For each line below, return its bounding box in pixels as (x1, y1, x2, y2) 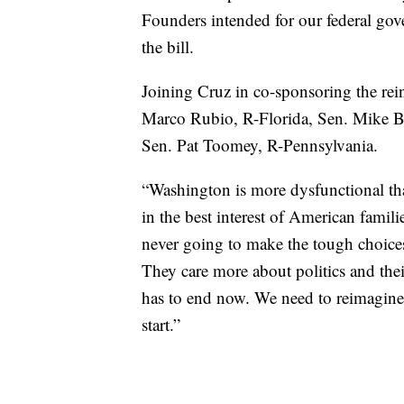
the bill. (142, 35, 194, 59)
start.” (142, 313, 180, 336)
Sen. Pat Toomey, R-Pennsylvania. (142, 133, 378, 157)
